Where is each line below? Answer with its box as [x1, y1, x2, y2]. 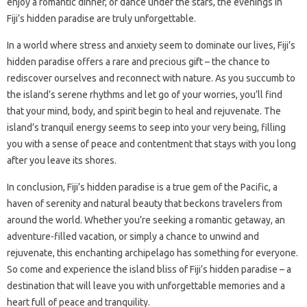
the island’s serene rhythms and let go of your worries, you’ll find [7, 89, 282, 100]
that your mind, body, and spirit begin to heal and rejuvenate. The [7, 106, 281, 116]
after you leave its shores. [7, 155, 116, 166]
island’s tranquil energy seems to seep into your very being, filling [7, 122, 286, 133]
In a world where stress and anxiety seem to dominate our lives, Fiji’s [7, 40, 295, 51]
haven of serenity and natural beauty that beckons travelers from [7, 198, 282, 209]
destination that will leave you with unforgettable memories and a [7, 280, 285, 291]
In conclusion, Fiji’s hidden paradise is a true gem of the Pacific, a [7, 182, 278, 193]
